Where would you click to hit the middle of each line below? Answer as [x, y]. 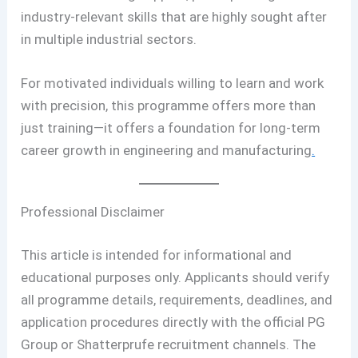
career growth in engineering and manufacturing [167, 150]
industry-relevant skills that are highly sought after [174, 16]
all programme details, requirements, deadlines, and [177, 299]
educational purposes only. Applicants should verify [175, 277]
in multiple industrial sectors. [109, 39]
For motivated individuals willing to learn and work [173, 83]
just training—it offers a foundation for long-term [171, 127]
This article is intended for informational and [157, 255]
